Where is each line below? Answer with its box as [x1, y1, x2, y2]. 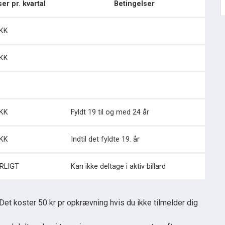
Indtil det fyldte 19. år [71, 135, 140, 144]
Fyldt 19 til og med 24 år [71, 108, 149, 117]
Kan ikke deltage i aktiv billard [71, 162, 166, 171]
